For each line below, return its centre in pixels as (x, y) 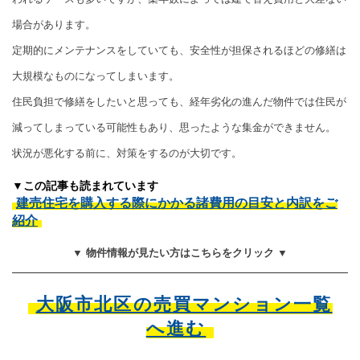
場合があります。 (54, 25)
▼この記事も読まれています (85, 186)
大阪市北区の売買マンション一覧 (184, 304)
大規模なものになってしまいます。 (96, 76)
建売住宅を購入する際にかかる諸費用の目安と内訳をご (177, 203)
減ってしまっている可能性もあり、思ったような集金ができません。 (174, 127)
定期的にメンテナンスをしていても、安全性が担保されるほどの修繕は (179, 50)
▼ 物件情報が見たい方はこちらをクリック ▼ (180, 253)
